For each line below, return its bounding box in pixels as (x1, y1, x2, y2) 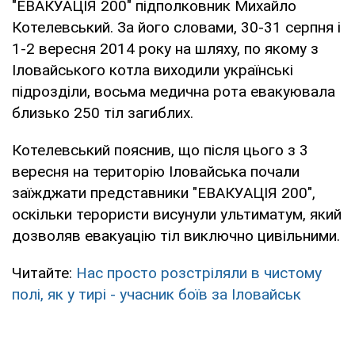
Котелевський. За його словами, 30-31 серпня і (12, 17, 341, 36)
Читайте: (12, 263, 76, 282)
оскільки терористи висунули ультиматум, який (12, 204, 342, 223)
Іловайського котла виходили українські (12, 60, 293, 79)
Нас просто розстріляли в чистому (76, 263, 322, 282)
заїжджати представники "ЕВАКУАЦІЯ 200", (12, 183, 315, 202)
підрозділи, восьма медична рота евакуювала (12, 82, 335, 101)
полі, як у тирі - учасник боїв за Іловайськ (12, 284, 301, 303)
